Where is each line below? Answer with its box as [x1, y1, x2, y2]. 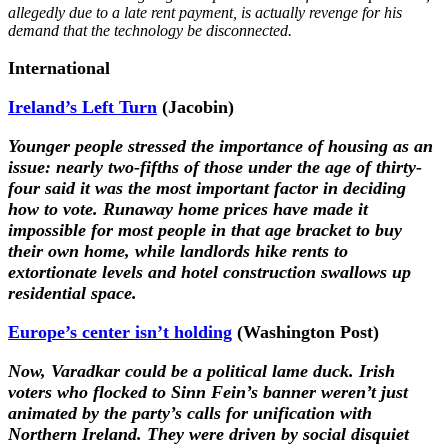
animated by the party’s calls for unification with [8, 402, 372, 423]
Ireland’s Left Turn [8, 96, 157, 117]
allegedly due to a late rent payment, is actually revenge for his [8, 3, 402, 21]
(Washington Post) [232, 321, 379, 342]
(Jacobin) [157, 96, 234, 117]
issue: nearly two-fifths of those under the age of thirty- [8, 156, 422, 177]
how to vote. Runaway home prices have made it [8, 198, 368, 219]
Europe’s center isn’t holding [8, 321, 232, 342]
